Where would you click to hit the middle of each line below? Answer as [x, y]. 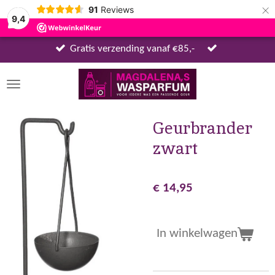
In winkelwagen [197, 234]
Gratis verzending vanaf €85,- [133, 49]
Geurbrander [203, 128]
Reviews [117, 9]
